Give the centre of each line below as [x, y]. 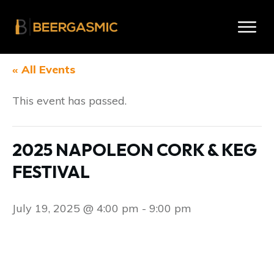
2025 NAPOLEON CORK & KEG [135, 150]
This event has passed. [69, 101]
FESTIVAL [51, 172]
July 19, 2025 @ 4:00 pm [76, 208]
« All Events [44, 69]
